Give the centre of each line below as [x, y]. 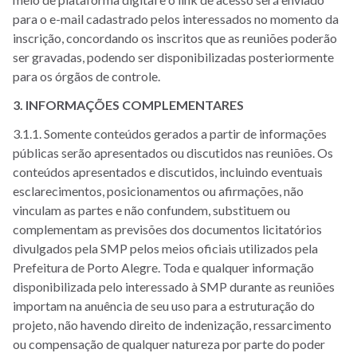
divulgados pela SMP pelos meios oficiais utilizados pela [165, 248]
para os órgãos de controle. [86, 76]
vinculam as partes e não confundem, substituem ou [151, 210]
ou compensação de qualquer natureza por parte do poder [169, 344]
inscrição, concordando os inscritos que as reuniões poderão [175, 38]
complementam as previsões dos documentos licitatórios [167, 229]
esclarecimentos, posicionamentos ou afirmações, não [158, 191]
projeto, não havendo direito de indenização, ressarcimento [172, 325]
